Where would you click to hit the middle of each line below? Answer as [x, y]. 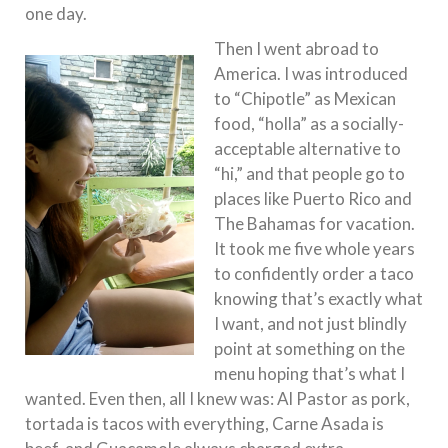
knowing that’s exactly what [318, 298]
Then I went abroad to [296, 48]
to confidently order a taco [314, 273]
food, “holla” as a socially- [309, 123]
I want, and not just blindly [310, 323]
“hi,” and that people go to [309, 173]
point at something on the [309, 348]
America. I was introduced [311, 73]
